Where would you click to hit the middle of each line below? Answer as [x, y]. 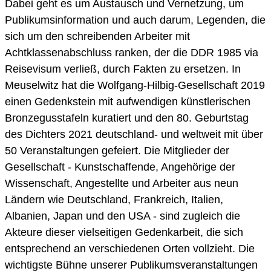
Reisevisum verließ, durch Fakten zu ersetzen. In [123, 69]
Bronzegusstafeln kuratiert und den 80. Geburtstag [127, 118]
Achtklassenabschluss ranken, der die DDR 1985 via [132, 53]
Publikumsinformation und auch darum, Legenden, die [135, 20]
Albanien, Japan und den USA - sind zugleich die [122, 216]
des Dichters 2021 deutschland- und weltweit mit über [134, 135]
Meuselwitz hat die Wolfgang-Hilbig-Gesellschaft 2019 [135, 86]
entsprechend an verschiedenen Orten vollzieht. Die [130, 249]
